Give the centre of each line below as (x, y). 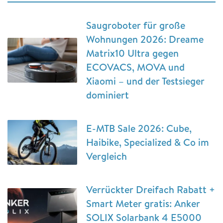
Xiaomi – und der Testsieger (145, 81)
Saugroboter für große (136, 25)
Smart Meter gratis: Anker (143, 203)
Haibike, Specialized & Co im (148, 142)
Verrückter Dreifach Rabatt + (151, 189)
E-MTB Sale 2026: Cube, (139, 128)
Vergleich (107, 156)
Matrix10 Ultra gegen (132, 53)
